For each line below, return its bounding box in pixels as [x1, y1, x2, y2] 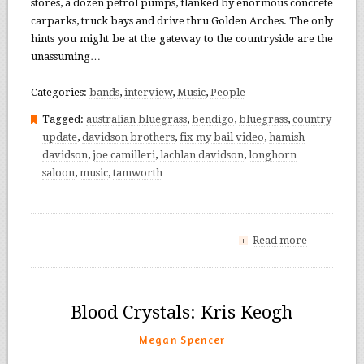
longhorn [248, 148, 297, 161]
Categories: [30, 85, 89, 98]
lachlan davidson [159, 148, 244, 161]
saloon [41, 166, 75, 179]
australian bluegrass [85, 112, 187, 125]
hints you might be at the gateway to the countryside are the [30, 32, 334, 45]
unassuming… [30, 50, 101, 63]
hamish [268, 130, 305, 143]
